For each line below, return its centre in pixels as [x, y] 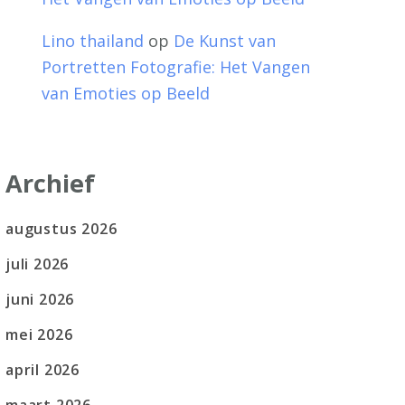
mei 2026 [39, 335]
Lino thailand [93, 40]
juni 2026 [40, 300]
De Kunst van [225, 40]
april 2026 [42, 370]
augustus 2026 [61, 229]
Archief [50, 183]
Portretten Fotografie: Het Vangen [176, 66]
